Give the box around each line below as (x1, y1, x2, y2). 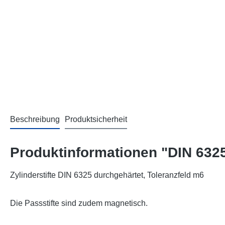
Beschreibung (10, 115, 60, 124)
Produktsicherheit (65, 115, 127, 124)
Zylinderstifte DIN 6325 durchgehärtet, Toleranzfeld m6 (10, 171, 204, 179)
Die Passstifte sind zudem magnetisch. (10, 199, 148, 207)
